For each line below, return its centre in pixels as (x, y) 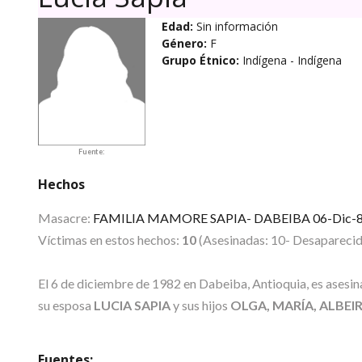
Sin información (235, 26)
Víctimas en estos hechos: (109, 240)
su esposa (65, 305)
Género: (184, 43)
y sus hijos (200, 305)
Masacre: (65, 218)
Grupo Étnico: (200, 60)
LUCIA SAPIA (132, 305)
